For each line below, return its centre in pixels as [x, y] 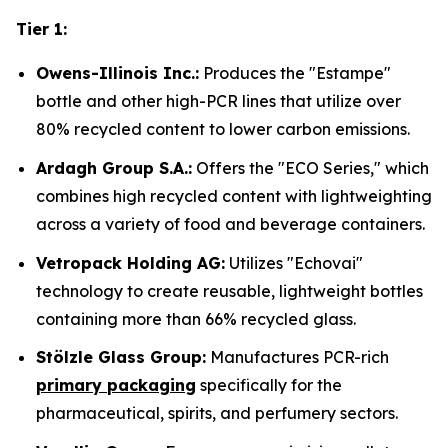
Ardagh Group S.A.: [114, 168]
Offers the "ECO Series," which [310, 168]
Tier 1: [41, 29]
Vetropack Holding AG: [130, 262]
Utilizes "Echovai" [294, 262]
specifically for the [269, 385]
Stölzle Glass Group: [121, 357]
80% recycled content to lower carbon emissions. [223, 129]
